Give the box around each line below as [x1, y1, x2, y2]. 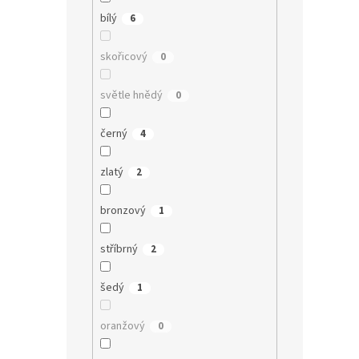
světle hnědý [99, 87, 163, 103]
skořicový [99, 48, 147, 65]
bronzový [99, 202, 146, 219]
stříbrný [99, 240, 138, 257]
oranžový [99, 317, 145, 334]
